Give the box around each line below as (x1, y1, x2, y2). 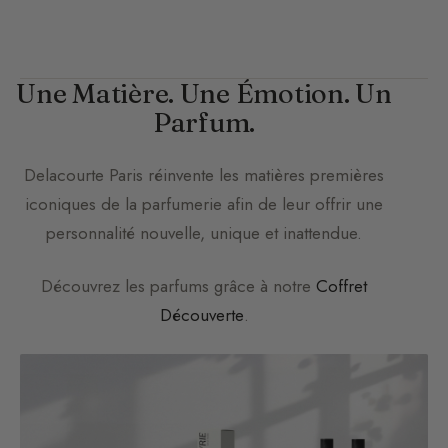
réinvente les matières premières (143, 163, 384, 187)
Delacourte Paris (24, 163, 143, 187)
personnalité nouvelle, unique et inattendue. (46, 221, 362, 245)
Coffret (316, 274, 367, 298)
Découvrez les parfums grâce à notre (41, 274, 316, 298)
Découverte (159, 303, 244, 327)
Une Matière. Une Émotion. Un (16, 77, 392, 110)
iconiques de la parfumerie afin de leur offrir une (25, 192, 383, 216)
